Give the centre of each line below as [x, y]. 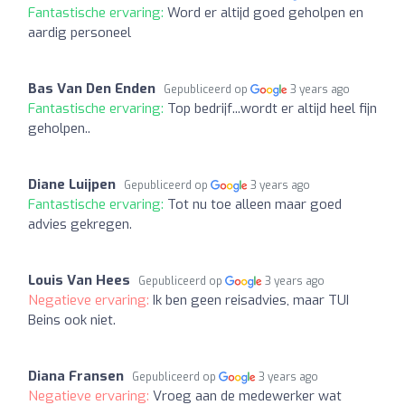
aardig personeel [80, 32]
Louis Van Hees [79, 280]
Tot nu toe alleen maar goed [254, 204]
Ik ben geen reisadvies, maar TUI [251, 300]
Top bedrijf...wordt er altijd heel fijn [272, 108]
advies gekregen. [80, 224]
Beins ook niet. [72, 320]
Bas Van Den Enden [92, 88]
